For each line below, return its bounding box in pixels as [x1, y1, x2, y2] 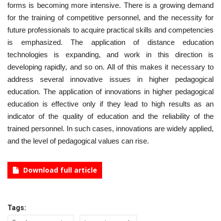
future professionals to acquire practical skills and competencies [7, 25, 214, 34]
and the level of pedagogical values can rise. [7, 136, 149, 145]
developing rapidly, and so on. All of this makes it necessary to [7, 62, 214, 71]
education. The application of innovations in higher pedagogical [7, 87, 214, 96]
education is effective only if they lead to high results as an [7, 99, 214, 108]
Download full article [23, 165, 97, 175]
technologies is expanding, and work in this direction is [7, 50, 214, 59]
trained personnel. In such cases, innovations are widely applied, [7, 124, 214, 133]
